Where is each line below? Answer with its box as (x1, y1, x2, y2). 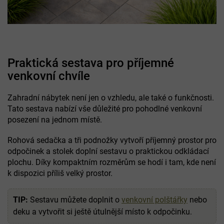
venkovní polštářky (121, 194, 187, 204)
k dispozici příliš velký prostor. (7, 168, 112, 178)
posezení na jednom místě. (7, 114, 102, 124)
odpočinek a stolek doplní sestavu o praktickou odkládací (7, 146, 209, 156)
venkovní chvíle (7, 68, 90, 83)
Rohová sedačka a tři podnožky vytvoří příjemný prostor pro (7, 135, 216, 145)
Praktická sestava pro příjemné (7, 55, 174, 70)
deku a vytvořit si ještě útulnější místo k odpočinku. (13, 206, 192, 216)
